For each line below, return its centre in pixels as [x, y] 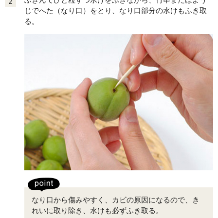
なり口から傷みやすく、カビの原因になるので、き [116, 200]
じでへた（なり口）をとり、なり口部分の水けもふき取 [116, 11]
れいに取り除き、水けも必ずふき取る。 [97, 210]
